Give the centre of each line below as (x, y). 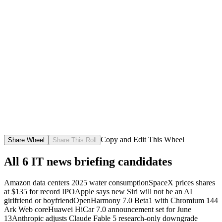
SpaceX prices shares (182, 182)
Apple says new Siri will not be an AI (134, 191)
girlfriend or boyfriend (39, 200)
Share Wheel (26, 140)
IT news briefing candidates (102, 161)
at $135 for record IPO (39, 191)
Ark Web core (26, 209)
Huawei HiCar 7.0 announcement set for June (120, 209)
